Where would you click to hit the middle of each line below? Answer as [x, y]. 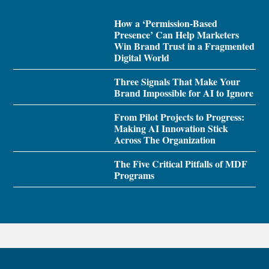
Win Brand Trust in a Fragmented [184, 46]
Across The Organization [165, 139]
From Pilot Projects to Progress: [179, 116]
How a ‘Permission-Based [165, 23]
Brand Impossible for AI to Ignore [183, 92]
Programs [134, 175]
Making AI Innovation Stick [171, 128]
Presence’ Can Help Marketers [176, 34]
